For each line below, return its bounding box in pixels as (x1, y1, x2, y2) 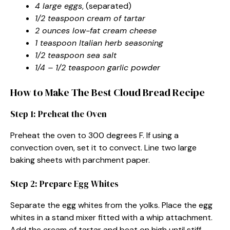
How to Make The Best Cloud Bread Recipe (10, 85, 205, 100)
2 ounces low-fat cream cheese (35, 25, 157, 36)
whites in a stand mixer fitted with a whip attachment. (10, 212, 213, 223)
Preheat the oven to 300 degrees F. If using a (10, 129, 179, 141)
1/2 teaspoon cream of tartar (35, 12, 145, 24)
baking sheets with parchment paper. (10, 154, 150, 165)
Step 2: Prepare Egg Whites (10, 177, 119, 190)
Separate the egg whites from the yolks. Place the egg (10, 199, 213, 210)
